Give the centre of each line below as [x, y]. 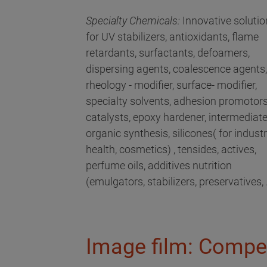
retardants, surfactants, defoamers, [168, 53]
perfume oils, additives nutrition [159, 166]
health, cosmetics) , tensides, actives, [171, 150]
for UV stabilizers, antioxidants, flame [172, 37]
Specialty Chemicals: [133, 21]
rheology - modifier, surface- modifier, [171, 85]
